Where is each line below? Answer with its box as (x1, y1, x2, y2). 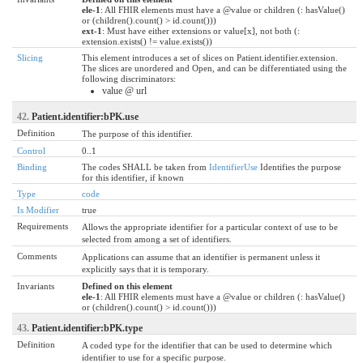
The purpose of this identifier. (82, 128, 193, 139)
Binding (17, 161, 47, 172)
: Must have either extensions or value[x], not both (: (102, 25, 300, 36)
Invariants (17, 280, 54, 291)
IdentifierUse (209, 161, 258, 172)
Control (17, 145, 45, 156)
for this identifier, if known (82, 172, 184, 182)
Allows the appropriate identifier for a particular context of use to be (82, 221, 338, 232)
